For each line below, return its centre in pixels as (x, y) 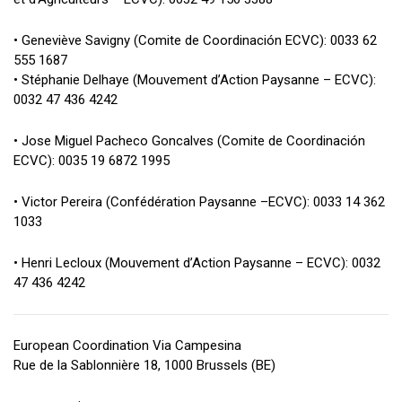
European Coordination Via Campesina (127, 345)
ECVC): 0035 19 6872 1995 (92, 161)
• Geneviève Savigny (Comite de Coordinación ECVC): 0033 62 (195, 40)
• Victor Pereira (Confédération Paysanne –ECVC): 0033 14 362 (199, 202)
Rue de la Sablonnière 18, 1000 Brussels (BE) (144, 365)
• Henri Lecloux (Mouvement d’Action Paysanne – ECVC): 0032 (197, 263)
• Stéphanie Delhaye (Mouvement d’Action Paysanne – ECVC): (195, 80)
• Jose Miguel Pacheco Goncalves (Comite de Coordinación (189, 141)
